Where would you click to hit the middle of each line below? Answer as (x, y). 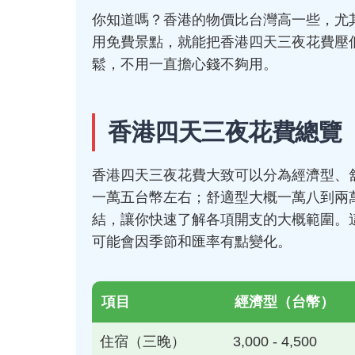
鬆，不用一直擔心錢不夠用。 (185, 64)
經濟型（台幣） (284, 302)
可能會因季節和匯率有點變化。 (192, 242)
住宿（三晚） (143, 342)
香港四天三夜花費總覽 (225, 132)
